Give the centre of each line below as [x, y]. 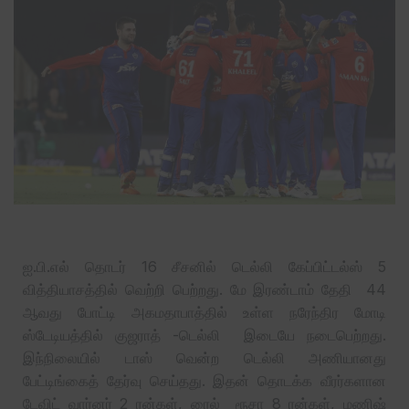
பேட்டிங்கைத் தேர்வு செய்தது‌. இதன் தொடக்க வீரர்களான [204, 381]
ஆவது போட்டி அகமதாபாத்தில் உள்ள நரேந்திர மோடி [204, 313]
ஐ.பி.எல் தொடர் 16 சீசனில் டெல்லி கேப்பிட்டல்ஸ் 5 [204, 267]
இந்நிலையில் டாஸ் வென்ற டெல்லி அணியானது [204, 358]
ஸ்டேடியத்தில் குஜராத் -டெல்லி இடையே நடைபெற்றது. [204, 336]
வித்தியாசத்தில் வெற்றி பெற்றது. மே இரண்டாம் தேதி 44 [204, 290]
